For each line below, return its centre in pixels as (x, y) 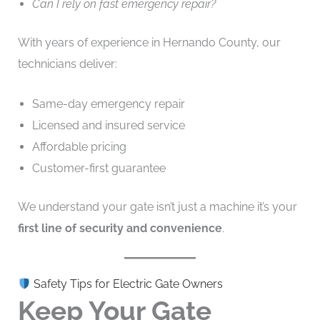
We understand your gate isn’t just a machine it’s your (157, 206)
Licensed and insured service (108, 125)
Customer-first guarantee (99, 168)
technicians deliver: (67, 64)
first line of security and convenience (120, 228)
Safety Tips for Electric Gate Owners (126, 284)
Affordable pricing (79, 146)
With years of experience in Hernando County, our (149, 42)
